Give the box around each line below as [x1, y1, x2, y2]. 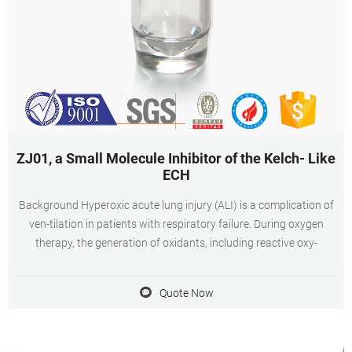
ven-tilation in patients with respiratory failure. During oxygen [28, 218, 324, 230]
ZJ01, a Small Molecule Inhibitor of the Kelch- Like [16, 150, 335, 167]
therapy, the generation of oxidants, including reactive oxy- [35, 236, 317, 249]
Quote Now [159, 286, 214, 299]
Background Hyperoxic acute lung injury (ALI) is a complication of [18, 199, 334, 211]
